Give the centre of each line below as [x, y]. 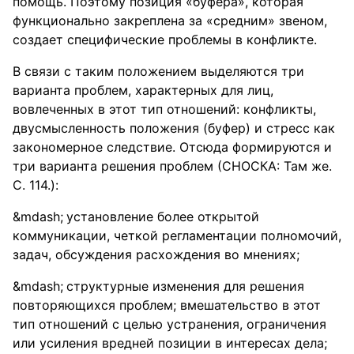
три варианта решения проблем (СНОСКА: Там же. [172, 166]
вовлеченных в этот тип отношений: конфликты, [164, 109]
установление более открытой [163, 217]
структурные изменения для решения [185, 286]
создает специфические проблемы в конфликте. [165, 40]
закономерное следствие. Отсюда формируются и [172, 147]
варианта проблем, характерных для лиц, [143, 90]
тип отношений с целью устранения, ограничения [169, 324]
